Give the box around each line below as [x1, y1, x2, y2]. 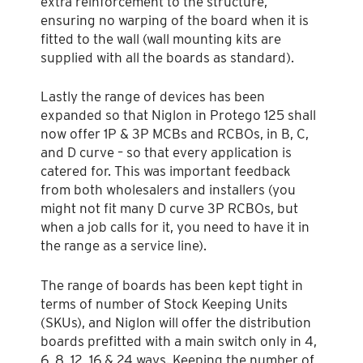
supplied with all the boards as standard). [41, 49, 294, 66]
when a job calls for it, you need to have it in [41, 219, 310, 236]
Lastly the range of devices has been [41, 88, 265, 105]
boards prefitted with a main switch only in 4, [41, 332, 317, 349]
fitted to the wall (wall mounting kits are [41, 30, 281, 47]
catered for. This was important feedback [41, 163, 291, 180]
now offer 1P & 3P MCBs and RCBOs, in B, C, [41, 126, 309, 143]
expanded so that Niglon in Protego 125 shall [41, 107, 316, 124]
